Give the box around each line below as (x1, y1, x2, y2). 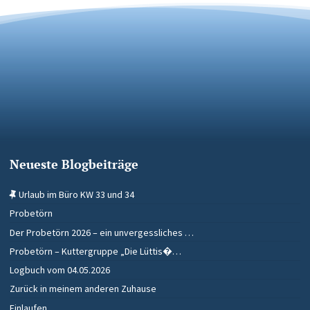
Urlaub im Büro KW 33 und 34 (19, 188, 135, 201)
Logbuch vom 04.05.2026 (10, 264, 110, 277)
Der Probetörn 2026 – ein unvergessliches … (10, 226, 194, 239)
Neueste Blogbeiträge (10, 156, 138, 172)
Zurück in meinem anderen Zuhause (10, 282, 156, 295)
